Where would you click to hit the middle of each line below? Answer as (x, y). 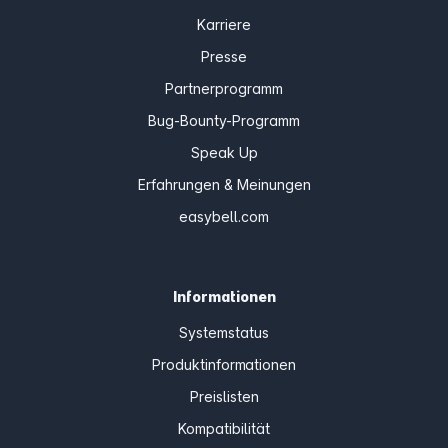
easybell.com (224, 217)
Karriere (224, 25)
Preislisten (224, 397)
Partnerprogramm (224, 89)
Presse (224, 57)
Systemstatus (224, 333)
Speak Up (224, 153)
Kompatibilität (224, 429)
